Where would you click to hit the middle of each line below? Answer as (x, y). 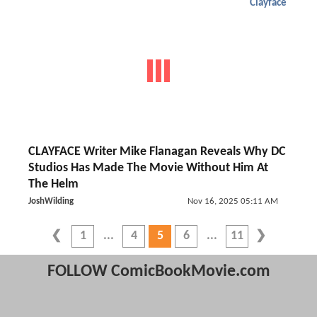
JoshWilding (51, 201)
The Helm (53, 184)
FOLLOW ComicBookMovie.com (158, 272)
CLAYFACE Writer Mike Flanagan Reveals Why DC (157, 152)
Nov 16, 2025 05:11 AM (232, 201)
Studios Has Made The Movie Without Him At (148, 168)
